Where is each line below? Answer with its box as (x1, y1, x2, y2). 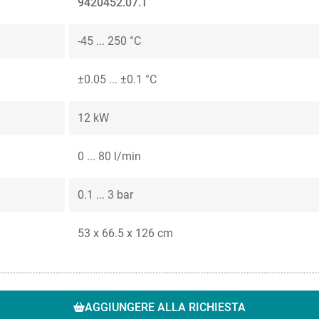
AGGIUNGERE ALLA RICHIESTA (85, 300, 246, 315)
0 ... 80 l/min (78, 150, 141, 164)
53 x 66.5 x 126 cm (78, 226, 173, 241)
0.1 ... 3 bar (78, 188, 133, 202)
